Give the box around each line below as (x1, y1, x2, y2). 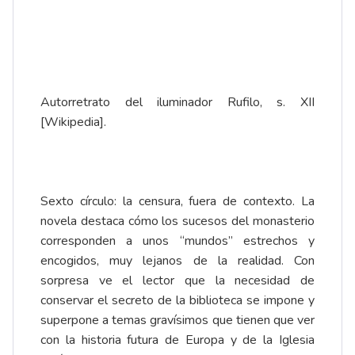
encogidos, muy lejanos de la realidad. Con (40, 252, 315, 270)
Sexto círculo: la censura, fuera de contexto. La (40, 193, 315, 211)
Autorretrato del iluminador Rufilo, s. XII (40, 94, 315, 112)
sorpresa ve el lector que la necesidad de (40, 272, 315, 290)
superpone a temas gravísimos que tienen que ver (40, 311, 315, 330)
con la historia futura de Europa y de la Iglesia (40, 331, 315, 349)
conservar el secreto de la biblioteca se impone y (40, 292, 315, 310)
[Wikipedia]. (40, 113, 106, 132)
